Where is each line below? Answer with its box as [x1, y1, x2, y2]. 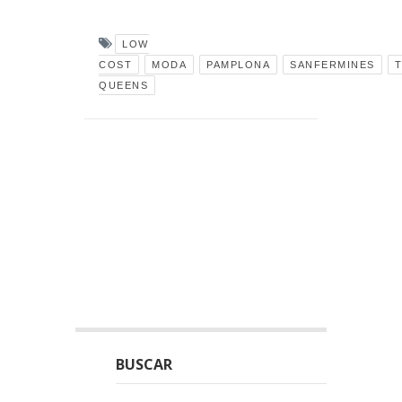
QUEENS [99, 80, 148, 91]
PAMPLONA [206, 59, 270, 70]
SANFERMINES [290, 59, 375, 70]
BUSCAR [116, 354, 172, 374]
